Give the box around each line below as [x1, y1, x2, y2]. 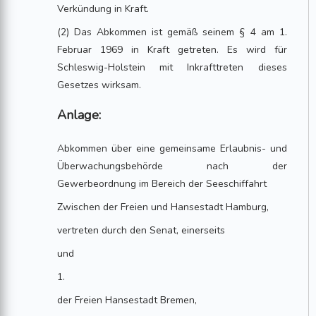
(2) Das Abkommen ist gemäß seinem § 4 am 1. [57, 25, 287, 39]
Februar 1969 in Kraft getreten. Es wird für [57, 43, 287, 56]
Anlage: [57, 107, 102, 123]
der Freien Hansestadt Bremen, [57, 293, 197, 307]
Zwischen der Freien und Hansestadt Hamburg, [57, 200, 269, 214]
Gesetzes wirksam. [57, 78, 142, 92]
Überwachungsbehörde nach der [57, 159, 287, 173]
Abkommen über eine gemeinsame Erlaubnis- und [57, 142, 287, 155]
